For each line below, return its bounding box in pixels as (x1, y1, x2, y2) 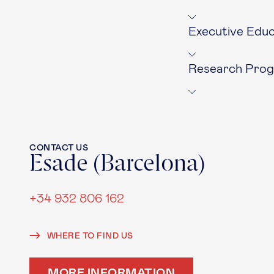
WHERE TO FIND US (45, 232, 133, 240)
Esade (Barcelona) (29, 153, 206, 176)
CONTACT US (29, 144, 88, 152)
